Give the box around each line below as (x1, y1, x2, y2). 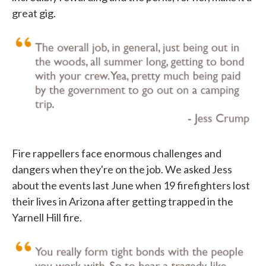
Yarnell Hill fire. (12, 211, 82, 224)
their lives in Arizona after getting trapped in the (12, 195, 233, 208)
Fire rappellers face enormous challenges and (12, 147, 221, 160)
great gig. (12, 7, 56, 20)
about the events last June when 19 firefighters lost (12, 179, 250, 192)
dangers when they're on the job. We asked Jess (12, 163, 232, 176)
